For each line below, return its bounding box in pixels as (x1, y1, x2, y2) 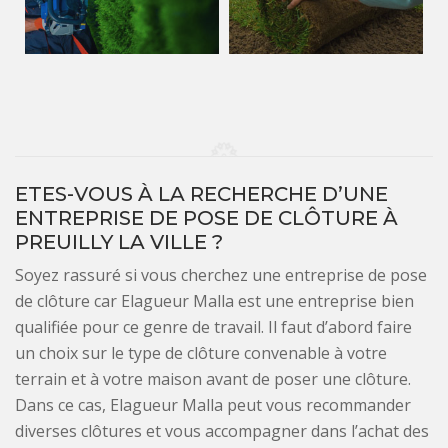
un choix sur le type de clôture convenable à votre (15, 342, 387, 365)
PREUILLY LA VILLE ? (15, 230, 223, 255)
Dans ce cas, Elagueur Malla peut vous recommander (15, 394, 411, 417)
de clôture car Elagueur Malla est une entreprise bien (15, 290, 414, 313)
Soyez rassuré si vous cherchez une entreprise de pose (15, 264, 427, 287)
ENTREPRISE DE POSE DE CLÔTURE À (15, 206, 398, 231)
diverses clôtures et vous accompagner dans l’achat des (15, 420, 429, 443)
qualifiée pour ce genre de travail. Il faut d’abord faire (15, 316, 412, 339)
